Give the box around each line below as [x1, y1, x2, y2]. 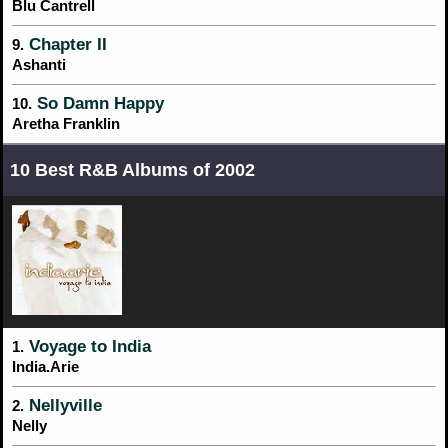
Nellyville [24, 395, 102, 415]
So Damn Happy [32, 93, 164, 113]
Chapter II [24, 34, 107, 54]
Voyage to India [24, 336, 151, 356]
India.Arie [12, 357, 79, 375]
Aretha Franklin [12, 114, 120, 132]
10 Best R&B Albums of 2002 [10, 159, 255, 180]
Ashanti [12, 55, 66, 73]
